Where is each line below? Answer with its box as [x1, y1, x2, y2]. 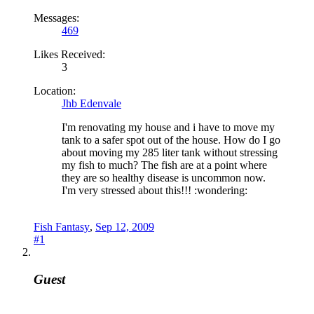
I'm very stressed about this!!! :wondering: [62, 184, 247, 197]
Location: [34, 85, 76, 97]
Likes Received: [34, 48, 105, 61]
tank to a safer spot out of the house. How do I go [62, 134, 280, 146]
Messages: [34, 12, 79, 25]
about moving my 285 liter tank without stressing [62, 146, 278, 159]
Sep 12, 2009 [95, 221, 154, 233]
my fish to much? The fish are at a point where [62, 159, 267, 172]
